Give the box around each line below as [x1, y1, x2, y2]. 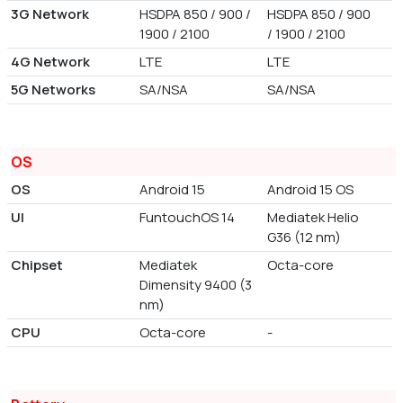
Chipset [11, 255, 63, 274]
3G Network [11, 4, 89, 23]
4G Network [11, 51, 90, 71]
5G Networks [11, 79, 95, 99]
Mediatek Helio [267, 207, 360, 227]
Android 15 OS [267, 179, 354, 199]
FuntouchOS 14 [139, 207, 235, 227]
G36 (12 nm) [267, 227, 342, 246]
